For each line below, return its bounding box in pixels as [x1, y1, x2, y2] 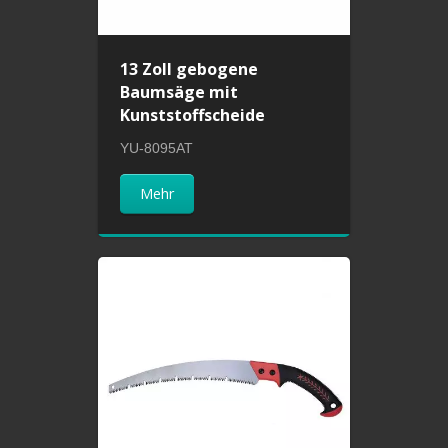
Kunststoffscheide [120, 103, 266, 126]
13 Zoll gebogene [120, 57, 259, 80]
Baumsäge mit [120, 80, 239, 103]
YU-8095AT [120, 139, 194, 156]
